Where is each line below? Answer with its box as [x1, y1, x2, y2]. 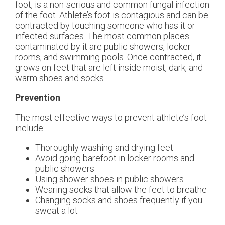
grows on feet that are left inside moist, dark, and [15, 62, 203, 73]
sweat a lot [35, 205, 78, 216]
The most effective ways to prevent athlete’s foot [15, 111, 207, 123]
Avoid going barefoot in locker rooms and [35, 152, 194, 163]
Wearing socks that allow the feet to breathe [35, 184, 207, 195]
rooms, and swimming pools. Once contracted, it [15, 51, 201, 62]
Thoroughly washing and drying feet [35, 142, 173, 153]
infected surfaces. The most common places [15, 30, 189, 41]
